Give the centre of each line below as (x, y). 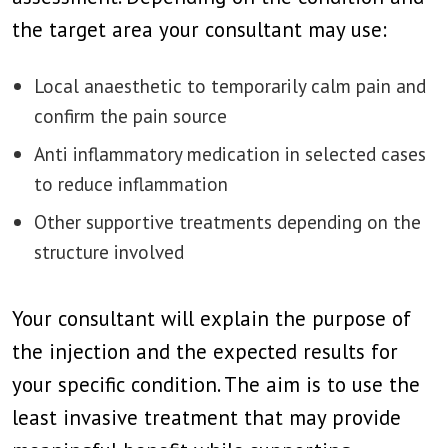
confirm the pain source (130, 115)
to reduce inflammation (131, 183)
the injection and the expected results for (205, 351)
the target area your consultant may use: (199, 29)
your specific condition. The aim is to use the (216, 384)
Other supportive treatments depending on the (227, 221)
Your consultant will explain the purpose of (211, 318)
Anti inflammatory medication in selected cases (230, 153)
